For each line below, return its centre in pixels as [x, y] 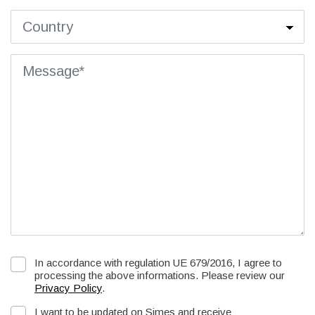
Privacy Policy [68, 288]
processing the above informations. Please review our [160, 275]
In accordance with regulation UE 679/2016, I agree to [158, 262]
